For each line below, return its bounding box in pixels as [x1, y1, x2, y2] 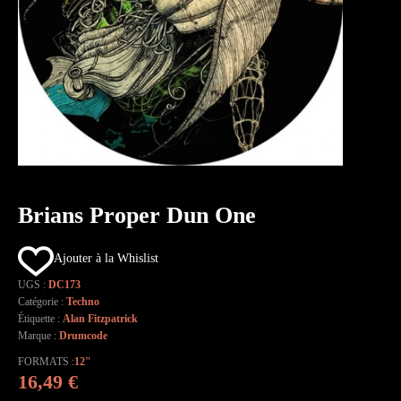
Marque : [18, 329, 59, 343]
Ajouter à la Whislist [54, 252, 158, 266]
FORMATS [18, 355, 69, 369]
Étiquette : [18, 312, 63, 326]
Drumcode [59, 329, 107, 343]
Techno [66, 295, 99, 309]
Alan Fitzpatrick [63, 312, 138, 326]
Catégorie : [18, 295, 66, 309]
